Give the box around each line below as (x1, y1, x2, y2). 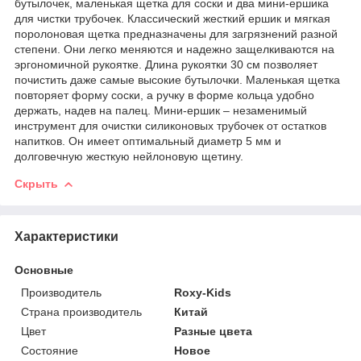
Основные (15, 263, 73, 276)
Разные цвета (174, 324, 253, 338)
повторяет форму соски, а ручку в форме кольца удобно (15, 88, 314, 102)
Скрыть (15, 176, 58, 190)
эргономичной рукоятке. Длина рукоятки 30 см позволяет (15, 57, 317, 71)
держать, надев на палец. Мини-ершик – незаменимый (15, 103, 307, 117)
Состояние (21, 343, 78, 357)
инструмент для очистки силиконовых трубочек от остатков (15, 118, 326, 132)
